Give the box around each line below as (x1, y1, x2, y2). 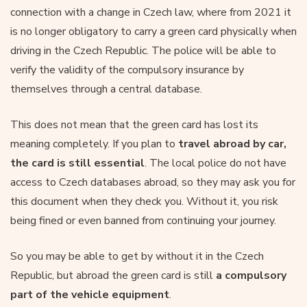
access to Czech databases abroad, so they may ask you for (10, 174, 295, 190)
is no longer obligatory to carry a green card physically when (10, 23, 297, 39)
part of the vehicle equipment (10, 286, 169, 302)
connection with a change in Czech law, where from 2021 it (10, 4, 291, 20)
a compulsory (216, 267, 286, 283)
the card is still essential (10, 155, 145, 171)
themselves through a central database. (10, 81, 202, 97)
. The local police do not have (145, 155, 286, 171)
